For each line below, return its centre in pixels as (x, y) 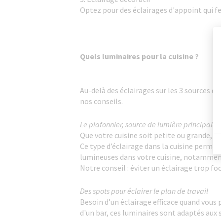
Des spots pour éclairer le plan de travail (144, 191)
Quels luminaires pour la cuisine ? (139, 56)
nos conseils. (101, 101)
